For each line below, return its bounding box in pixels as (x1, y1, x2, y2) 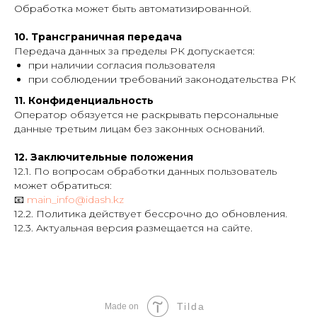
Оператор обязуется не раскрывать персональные (14, 108, 279, 121)
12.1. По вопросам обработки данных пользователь (14, 165, 277, 178)
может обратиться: (14, 179, 112, 192)
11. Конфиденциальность (14, 94, 154, 107)
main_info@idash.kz (27, 193, 124, 206)
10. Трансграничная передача (14, 30, 182, 43)
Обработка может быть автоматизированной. (14, 2, 251, 15)
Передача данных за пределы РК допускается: (14, 45, 255, 57)
